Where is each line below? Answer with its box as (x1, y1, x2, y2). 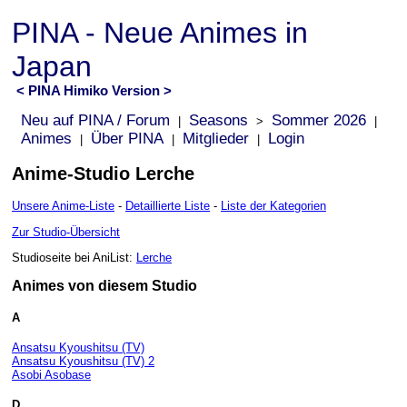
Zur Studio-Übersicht (12, 224, 120, 239)
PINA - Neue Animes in (12, 16, 308, 49)
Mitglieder (183, 130, 249, 147)
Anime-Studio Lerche (12, 163, 194, 184)
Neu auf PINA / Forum (21, 112, 170, 129)
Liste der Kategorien (221, 199, 326, 213)
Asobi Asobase (12, 367, 91, 382)
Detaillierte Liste (125, 199, 210, 213)
